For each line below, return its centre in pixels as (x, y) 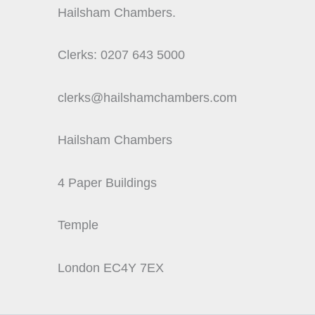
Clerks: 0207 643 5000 (121, 55)
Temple (78, 225)
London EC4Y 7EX (111, 268)
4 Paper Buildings (107, 182)
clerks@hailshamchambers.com (147, 97)
